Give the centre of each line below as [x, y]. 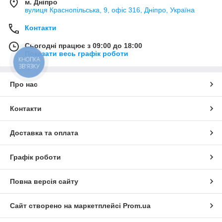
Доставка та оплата [44, 133]
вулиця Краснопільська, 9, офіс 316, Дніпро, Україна [110, 10]
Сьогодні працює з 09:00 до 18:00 [83, 45]
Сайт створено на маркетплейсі [66, 205]
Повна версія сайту [44, 181]
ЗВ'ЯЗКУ [29, 66]
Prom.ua [137, 205]
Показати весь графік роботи [77, 53]
